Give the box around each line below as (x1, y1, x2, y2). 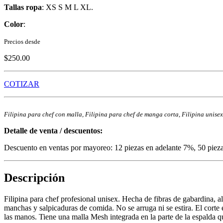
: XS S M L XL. (42, 2, 93, 11)
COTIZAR (4, 79, 39, 88)
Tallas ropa (4, 2, 42, 11)
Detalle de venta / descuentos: (4, 126, 103, 135)
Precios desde (4, 37, 40, 45)
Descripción (4, 171, 65, 184)
